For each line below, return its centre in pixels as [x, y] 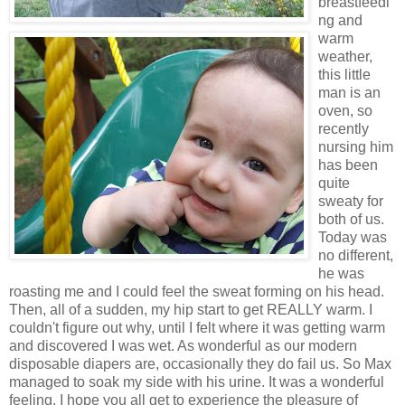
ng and [340, 21]
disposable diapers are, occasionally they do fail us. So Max [200, 364]
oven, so [345, 111]
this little [344, 75]
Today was [353, 238]
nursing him [356, 147]
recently [344, 129]
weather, [345, 57]
